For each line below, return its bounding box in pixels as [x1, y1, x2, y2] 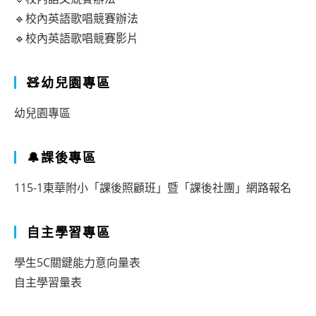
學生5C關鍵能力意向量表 [14, 255, 140, 270]
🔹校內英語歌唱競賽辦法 [14, 11, 138, 26]
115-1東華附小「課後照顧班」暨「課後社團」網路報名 [14, 180, 291, 195]
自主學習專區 [27, 224, 111, 241]
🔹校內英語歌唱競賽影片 [14, 30, 138, 46]
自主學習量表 [14, 274, 82, 290]
